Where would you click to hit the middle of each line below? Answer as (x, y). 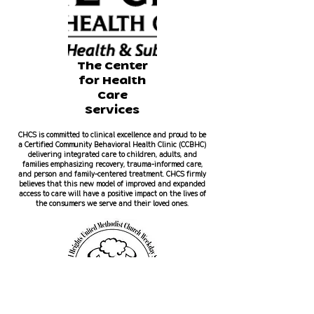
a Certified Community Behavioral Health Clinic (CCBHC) (112, 144)
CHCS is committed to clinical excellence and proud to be (112, 135)
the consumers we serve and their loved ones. (112, 203)
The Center (112, 67)
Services (112, 111)
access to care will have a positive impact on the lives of (112, 193)
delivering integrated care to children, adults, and (112, 154)
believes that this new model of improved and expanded (112, 184)
